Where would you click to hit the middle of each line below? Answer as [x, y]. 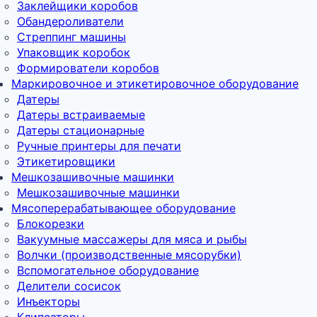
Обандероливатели [70, 21]
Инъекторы [48, 301]
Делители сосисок [69, 286]
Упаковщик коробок [74, 52]
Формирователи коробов [88, 68]
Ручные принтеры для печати [99, 145]
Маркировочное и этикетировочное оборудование [155, 83]
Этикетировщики [66, 161]
